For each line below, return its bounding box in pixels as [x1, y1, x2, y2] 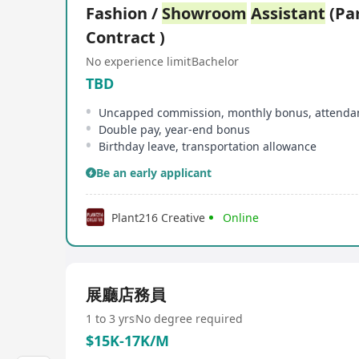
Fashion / [86, 2, 162, 24]
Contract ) [86, 26, 165, 48]
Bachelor [192, 54, 239, 69]
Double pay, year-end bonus [99, 122, 250, 137]
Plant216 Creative [111, 209, 205, 225]
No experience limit [86, 54, 191, 69]
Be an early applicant [96, 165, 212, 180]
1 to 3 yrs [86, 311, 135, 326]
